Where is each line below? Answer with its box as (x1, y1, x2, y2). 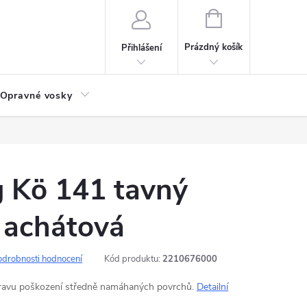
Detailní (197, 280, 228, 293)
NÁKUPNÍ (221, 11, 260, 23)
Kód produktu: (104, 253, 160, 265)
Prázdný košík (184, 41, 243, 53)
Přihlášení (121, 41, 162, 54)
